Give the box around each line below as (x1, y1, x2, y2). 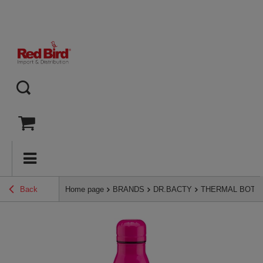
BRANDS (113, 185, 144, 194)
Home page (65, 185, 104, 194)
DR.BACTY (153, 185, 192, 194)
